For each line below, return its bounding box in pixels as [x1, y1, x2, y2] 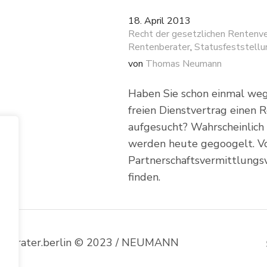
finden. [128, 170, 160, 184]
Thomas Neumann [145, 57, 222, 70]
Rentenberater [128, 41, 190, 54]
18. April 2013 [128, 14, 191, 27]
